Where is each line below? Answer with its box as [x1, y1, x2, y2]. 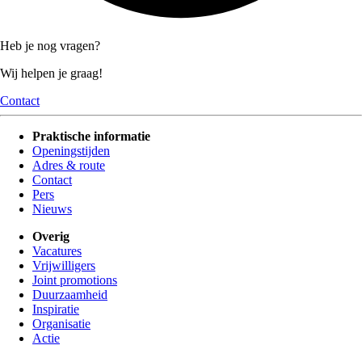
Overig [32, 229, 69, 243]
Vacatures [32, 243, 82, 258]
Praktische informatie [32, 128, 150, 143]
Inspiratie [32, 301, 79, 316]
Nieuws [32, 201, 72, 216]
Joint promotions [32, 272, 117, 287]
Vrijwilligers [32, 258, 95, 272]
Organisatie [32, 316, 90, 330]
